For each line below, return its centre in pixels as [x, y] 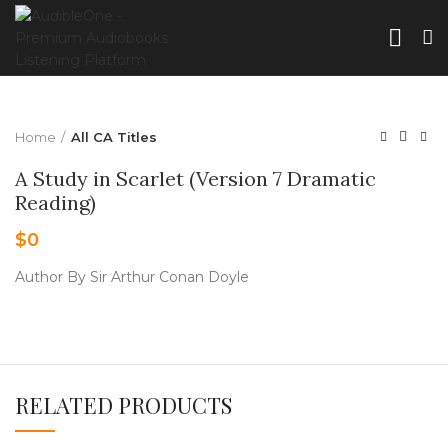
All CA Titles [114, 137]
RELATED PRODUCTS [123, 405]
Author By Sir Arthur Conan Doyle [132, 277]
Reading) [55, 202]
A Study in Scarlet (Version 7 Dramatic [195, 178]
